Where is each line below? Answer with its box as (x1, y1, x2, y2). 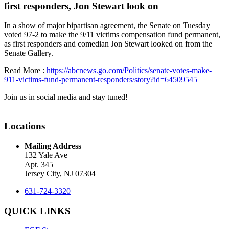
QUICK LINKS (4, 205, 71, 216)
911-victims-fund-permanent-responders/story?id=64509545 (4, 75, 197, 84)
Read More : (4, 66, 47, 75)
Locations (4, 121, 45, 132)
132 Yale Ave (25, 150, 67, 159)
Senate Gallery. (4, 49, 53, 58)
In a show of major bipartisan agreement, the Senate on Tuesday (4, 21, 210, 30)
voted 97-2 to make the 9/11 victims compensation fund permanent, (4, 30, 220, 39)
